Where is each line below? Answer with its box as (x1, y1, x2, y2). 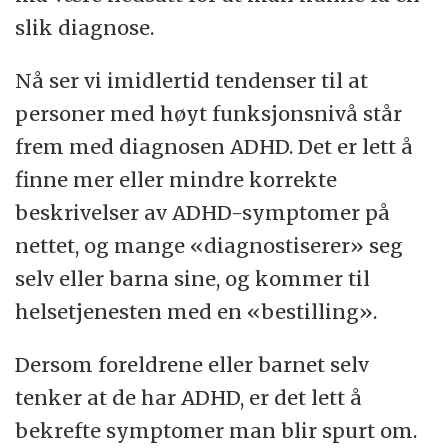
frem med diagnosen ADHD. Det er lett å (15, 133, 414, 159)
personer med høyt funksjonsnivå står (15, 100, 403, 126)
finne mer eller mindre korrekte (15, 166, 338, 192)
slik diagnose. (15, 14, 160, 40)
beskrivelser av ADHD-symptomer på (15, 199, 391, 225)
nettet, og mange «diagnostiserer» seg (15, 232, 404, 258)
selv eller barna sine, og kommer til (15, 265, 371, 291)
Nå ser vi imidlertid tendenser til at (15, 67, 369, 93)
